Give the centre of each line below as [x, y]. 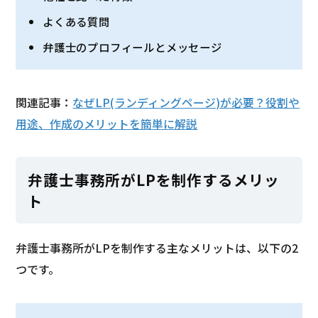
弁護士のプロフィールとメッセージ [132, 47]
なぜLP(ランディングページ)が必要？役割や [186, 102]
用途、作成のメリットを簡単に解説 [107, 124]
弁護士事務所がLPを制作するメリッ [154, 179]
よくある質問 [76, 21]
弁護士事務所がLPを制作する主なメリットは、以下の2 [157, 248]
